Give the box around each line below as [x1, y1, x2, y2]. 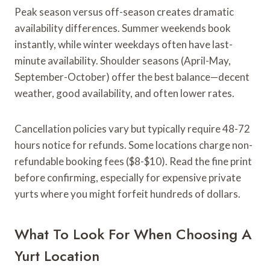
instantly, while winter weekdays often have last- [14, 37, 233, 51]
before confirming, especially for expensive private [14, 171, 241, 184]
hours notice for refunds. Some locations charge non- [14, 138, 253, 151]
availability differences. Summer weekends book [14, 21, 231, 34]
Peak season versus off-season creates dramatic [14, 5, 234, 18]
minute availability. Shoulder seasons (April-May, [14, 54, 231, 67]
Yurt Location [14, 245, 99, 266]
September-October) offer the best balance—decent [14, 70, 250, 83]
